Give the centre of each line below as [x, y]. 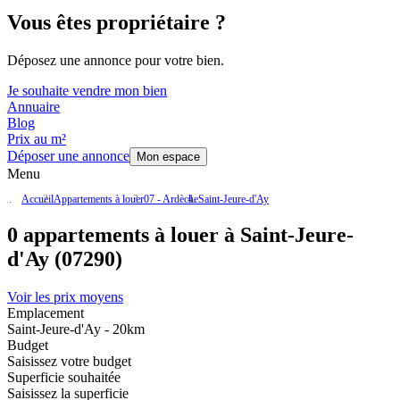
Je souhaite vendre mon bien [87, 91]
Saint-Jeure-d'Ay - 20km [76, 329]
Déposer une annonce [68, 156]
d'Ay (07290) [65, 259]
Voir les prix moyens [65, 297]
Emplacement [46, 313]
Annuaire [33, 107]
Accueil [37, 200]
